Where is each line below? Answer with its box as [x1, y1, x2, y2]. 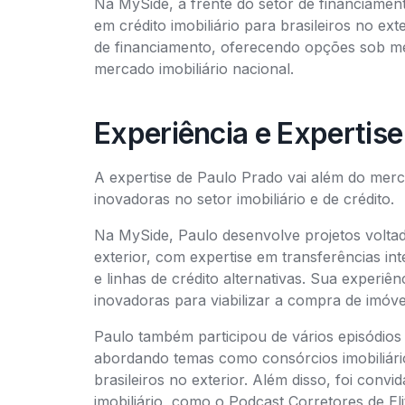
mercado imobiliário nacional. [94, 60, 294, 78]
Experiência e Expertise [94, 116, 403, 151]
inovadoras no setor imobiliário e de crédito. [94, 190, 394, 208]
